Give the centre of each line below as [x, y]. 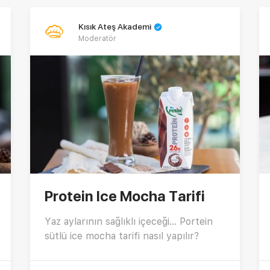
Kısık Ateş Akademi [115, 27]
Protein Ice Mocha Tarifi [125, 196]
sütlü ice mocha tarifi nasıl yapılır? [122, 236]
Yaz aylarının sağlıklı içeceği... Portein [129, 221]
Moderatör [97, 39]
